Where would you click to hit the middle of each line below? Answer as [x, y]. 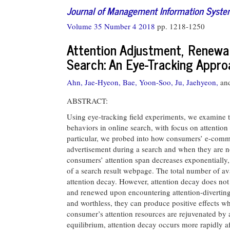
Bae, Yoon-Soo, [148, 82]
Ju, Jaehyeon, [197, 82]
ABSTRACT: [87, 100]
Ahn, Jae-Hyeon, [94, 82]
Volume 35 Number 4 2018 [112, 26]
